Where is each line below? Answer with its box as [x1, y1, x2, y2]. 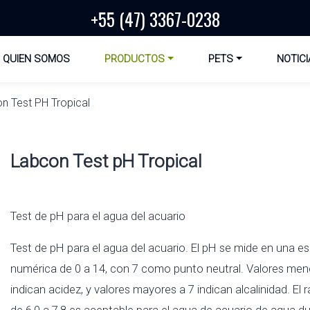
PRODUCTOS [104, 53, 165, 66]
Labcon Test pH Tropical [10, 150, 202, 172]
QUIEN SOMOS [2, 53, 70, 66]
